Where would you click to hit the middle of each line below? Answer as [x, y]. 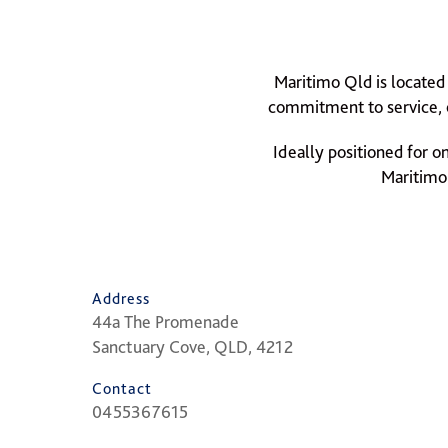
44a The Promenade [165, 321]
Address [121, 298]
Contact [122, 388]
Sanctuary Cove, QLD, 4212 [192, 346]
